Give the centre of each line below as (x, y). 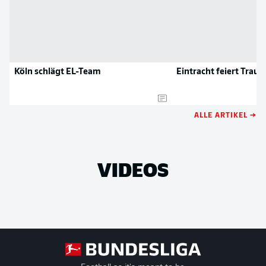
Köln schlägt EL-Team (58, 72)
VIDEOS (133, 169)
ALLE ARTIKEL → (225, 114)
